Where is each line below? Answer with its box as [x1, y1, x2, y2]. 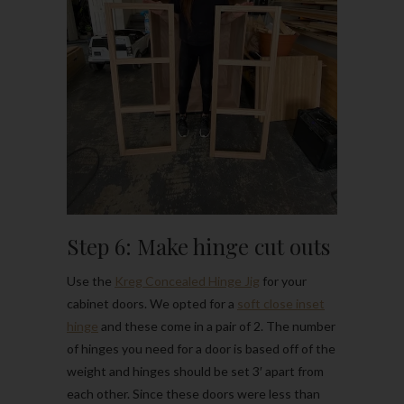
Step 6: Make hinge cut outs [67, 232, 330, 262]
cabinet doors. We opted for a [67, 296, 237, 312]
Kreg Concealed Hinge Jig [115, 273, 260, 289]
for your [260, 273, 307, 289]
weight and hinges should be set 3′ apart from [67, 363, 324, 380]
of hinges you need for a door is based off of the [67, 341, 335, 357]
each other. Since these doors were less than [67, 386, 320, 402]
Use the [67, 273, 115, 289]
